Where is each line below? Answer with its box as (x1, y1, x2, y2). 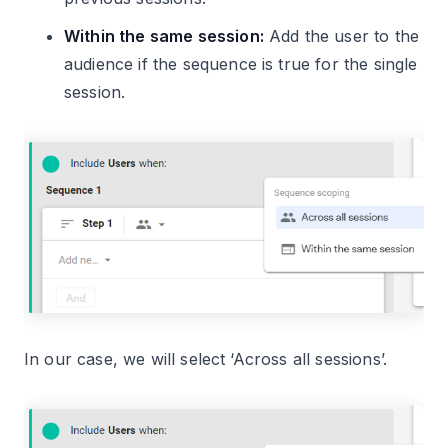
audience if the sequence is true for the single (64, 53, 418, 74)
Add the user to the (263, 25, 420, 46)
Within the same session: (64, 25, 264, 46)
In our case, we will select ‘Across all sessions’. (24, 348, 387, 369)
